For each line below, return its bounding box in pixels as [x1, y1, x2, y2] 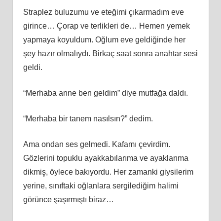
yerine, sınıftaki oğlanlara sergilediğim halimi [23, 181, 179, 190]
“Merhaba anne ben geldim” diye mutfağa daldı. [23, 88, 188, 97]
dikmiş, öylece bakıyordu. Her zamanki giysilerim [23, 167, 193, 176]
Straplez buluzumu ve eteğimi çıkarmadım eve [23, 7, 184, 16]
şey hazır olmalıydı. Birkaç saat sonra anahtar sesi [23, 49, 198, 58]
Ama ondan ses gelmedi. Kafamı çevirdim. [23, 140, 170, 148]
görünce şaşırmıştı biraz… [23, 195, 114, 204]
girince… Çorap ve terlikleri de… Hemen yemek [23, 21, 190, 30]
